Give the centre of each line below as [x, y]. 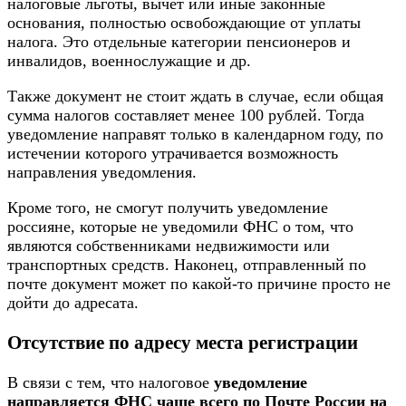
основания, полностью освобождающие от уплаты [184, 23]
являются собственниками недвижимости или [169, 246]
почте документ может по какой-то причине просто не [199, 284]
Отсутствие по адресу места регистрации [183, 343]
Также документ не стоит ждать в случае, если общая [195, 97]
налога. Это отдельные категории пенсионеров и [179, 42]
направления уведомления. [102, 173]
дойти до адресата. [73, 303]
